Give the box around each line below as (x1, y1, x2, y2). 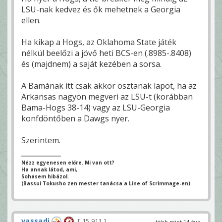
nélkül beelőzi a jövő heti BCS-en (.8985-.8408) (21, 47, 191, 58)
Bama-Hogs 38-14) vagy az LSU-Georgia (21, 102, 170, 113)
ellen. (21, 14, 41, 26)
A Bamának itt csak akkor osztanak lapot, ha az (21, 80, 197, 91)
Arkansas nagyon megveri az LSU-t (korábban (21, 91, 193, 102)
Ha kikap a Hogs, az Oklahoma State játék (21, 36, 176, 48)
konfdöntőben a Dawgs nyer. (21, 112, 129, 124)
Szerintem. (21, 134, 60, 146)
